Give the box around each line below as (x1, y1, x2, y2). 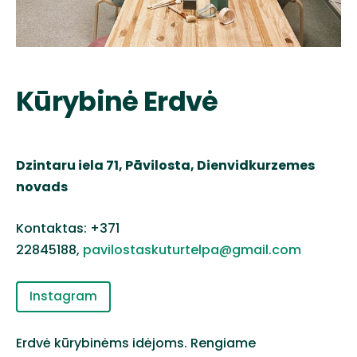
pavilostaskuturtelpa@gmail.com (83, 241, 301, 260)
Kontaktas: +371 (16, 219, 120, 238)
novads (16, 177, 68, 196)
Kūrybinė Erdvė (16, 82, 218, 120)
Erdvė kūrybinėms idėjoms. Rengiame (16, 334, 256, 353)
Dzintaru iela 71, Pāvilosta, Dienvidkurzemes (16, 155, 315, 175)
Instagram (29, 288, 98, 305)
